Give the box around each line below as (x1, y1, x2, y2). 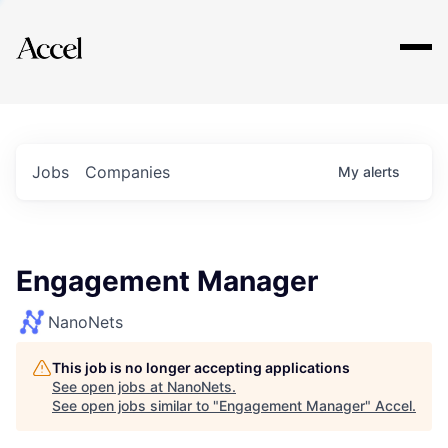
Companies (85, 162, 170, 182)
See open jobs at (52, 378, 167, 395)
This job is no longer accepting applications (52, 359, 350, 376)
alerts (363, 163, 400, 180)
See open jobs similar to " (52, 397, 219, 414)
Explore (48, 23, 108, 47)
